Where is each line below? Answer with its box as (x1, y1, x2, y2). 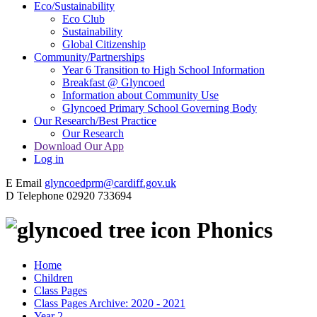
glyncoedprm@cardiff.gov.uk (45, 176, 176, 189)
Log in (34, 152, 64, 165)
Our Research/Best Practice (34, 114, 156, 127)
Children (34, 271, 73, 284)
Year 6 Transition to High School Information (62, 63, 265, 76)
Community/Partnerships (34, 50, 144, 63)
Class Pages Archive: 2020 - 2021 (34, 296, 185, 309)
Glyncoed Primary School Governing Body (62, 101, 257, 114)
